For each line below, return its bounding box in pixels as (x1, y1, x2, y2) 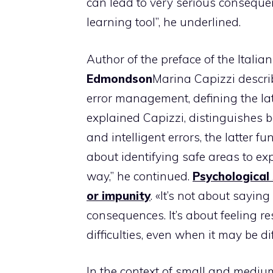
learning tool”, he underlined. (87, 15, 241, 29)
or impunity (87, 188, 151, 203)
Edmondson (87, 71, 152, 86)
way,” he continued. (87, 168, 193, 183)
